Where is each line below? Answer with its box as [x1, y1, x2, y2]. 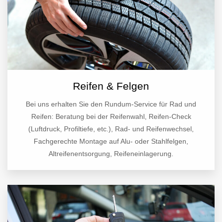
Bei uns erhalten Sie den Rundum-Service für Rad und [26, 100, 196, 109]
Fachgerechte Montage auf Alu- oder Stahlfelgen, [34, 137, 188, 146]
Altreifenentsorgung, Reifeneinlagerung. [49, 150, 173, 158]
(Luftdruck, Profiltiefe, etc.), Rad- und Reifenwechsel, [28, 125, 194, 133]
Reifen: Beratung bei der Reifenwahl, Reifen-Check [31, 112, 191, 121]
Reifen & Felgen [73, 80, 149, 92]
